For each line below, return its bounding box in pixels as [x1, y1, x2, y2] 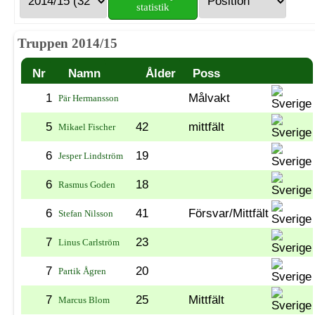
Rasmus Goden [58, 179, 115, 190]
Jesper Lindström [58, 150, 123, 161]
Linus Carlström [58, 236, 120, 247]
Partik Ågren [58, 265, 106, 276]
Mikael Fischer [58, 121, 115, 132]
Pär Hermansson [58, 92, 119, 103]
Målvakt [188, 91, 230, 105]
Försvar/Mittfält [188, 206, 269, 220]
